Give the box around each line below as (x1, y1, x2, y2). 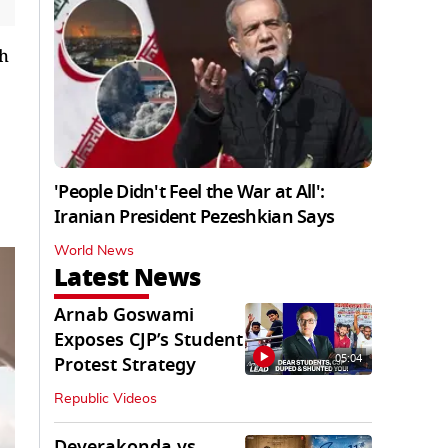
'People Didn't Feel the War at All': (54, 179, 325, 206)
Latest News (54, 259, 201, 297)
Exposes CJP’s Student (54, 327, 243, 354)
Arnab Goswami (54, 302, 194, 329)
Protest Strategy (54, 352, 196, 379)
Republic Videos (54, 392, 157, 407)
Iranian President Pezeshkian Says (54, 204, 335, 231)
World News (54, 244, 134, 259)
